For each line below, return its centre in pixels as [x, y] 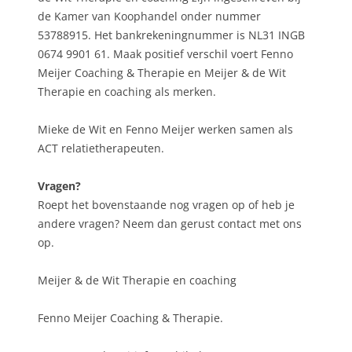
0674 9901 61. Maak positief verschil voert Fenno [165, 54]
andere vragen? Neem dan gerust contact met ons [170, 224]
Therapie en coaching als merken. [127, 92]
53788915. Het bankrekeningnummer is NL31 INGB [171, 35]
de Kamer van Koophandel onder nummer [149, 16]
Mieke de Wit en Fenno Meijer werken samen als [165, 130]
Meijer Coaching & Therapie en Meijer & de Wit [162, 73]
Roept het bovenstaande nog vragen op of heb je [166, 205]
